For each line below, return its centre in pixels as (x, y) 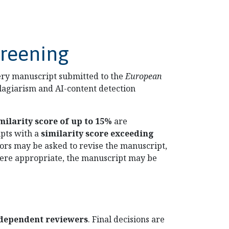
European (144, 76)
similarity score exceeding (97, 133)
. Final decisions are (126, 219)
